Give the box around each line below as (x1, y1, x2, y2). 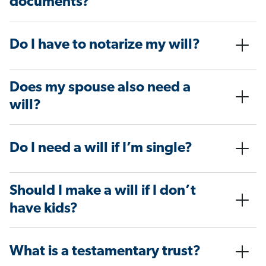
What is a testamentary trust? (9, 245, 201, 259)
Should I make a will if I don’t (9, 184, 196, 199)
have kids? (9, 202, 78, 217)
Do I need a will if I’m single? (9, 141, 192, 156)
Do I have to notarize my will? (9, 38, 200, 53)
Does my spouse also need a (9, 81, 191, 96)
